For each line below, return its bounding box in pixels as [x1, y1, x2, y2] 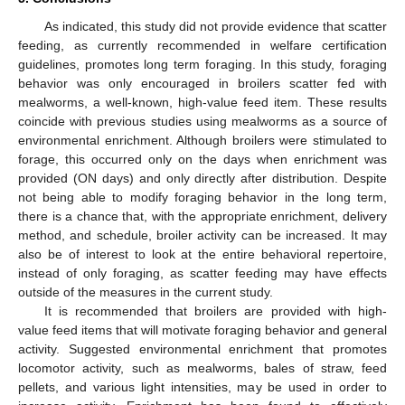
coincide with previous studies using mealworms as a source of [18, 113, 387, 128]
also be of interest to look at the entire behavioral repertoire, [18, 246, 387, 261]
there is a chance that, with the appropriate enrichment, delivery [18, 208, 387, 223]
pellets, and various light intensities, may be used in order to [18, 379, 387, 394]
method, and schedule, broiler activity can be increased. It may [18, 227, 387, 242]
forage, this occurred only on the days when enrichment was [18, 151, 387, 166]
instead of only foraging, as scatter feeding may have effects [18, 265, 387, 280]
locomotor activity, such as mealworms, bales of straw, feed [18, 360, 387, 375]
